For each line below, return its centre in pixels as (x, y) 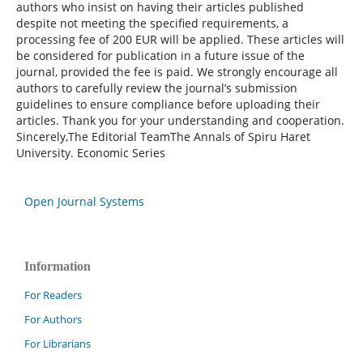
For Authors (53, 319)
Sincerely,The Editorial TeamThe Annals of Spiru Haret (163, 136)
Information (58, 266)
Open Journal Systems (84, 201)
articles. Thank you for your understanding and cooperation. (180, 120)
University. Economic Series (90, 152)
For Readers (53, 295)
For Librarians (58, 343)
